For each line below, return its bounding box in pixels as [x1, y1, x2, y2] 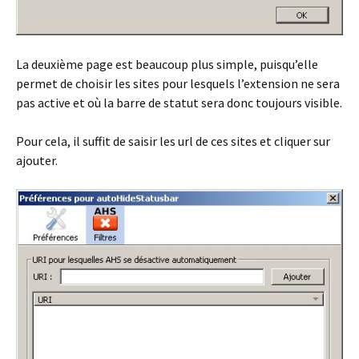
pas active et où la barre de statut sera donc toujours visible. [16, 94, 342, 111]
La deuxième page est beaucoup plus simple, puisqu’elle [16, 55, 318, 72]
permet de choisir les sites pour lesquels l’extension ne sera [16, 75, 340, 91]
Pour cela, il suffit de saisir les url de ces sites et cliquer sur [16, 132, 330, 149]
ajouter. [16, 151, 58, 168]
